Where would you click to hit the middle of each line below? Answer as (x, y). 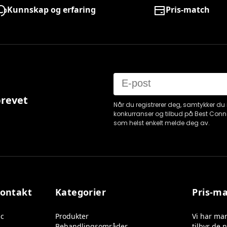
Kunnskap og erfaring (51, 10)
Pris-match (188, 10)
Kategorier (81, 192)
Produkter (72, 216)
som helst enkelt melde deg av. (162, 123)
